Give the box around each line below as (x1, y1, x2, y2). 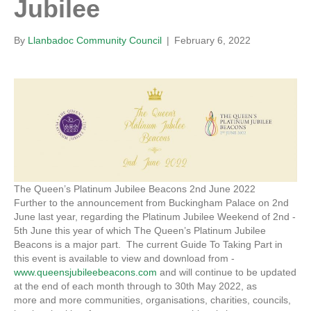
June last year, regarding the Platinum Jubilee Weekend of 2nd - (14, 211, 296, 223)
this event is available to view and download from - (14, 253, 235, 264)
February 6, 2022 (174, 35, 251, 47)
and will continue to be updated (157, 267, 296, 278)
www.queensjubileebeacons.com (14, 267, 157, 278)
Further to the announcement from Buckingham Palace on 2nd (14, 197, 289, 209)
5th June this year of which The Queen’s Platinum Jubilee (14, 225, 266, 237)
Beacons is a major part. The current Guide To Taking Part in (14, 239, 283, 251)
